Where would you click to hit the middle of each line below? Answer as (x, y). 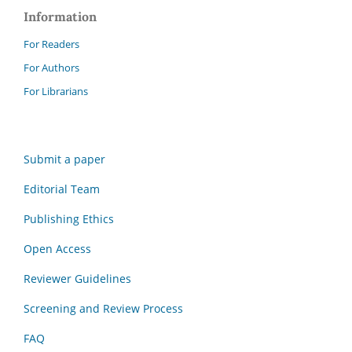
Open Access (57, 249)
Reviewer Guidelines (77, 279)
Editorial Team (62, 189)
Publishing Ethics (69, 219)
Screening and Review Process (103, 309)
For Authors (51, 68)
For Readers (51, 44)
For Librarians (56, 92)
